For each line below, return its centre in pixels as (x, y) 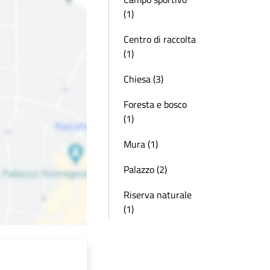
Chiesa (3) (143, 79)
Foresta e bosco (155, 104)
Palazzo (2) (145, 169)
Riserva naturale (158, 195)
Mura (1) (141, 144)
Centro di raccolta (160, 39)
